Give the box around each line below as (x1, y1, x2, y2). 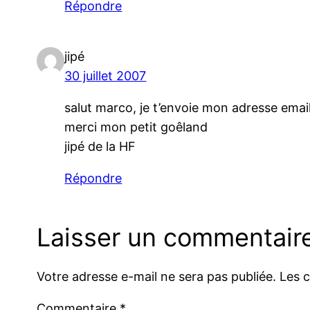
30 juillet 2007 (64, 69, 147, 84)
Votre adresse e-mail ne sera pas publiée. (37, 268, 277, 284)
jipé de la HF (64, 139, 136, 154)
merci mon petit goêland (64, 120, 208, 135)
